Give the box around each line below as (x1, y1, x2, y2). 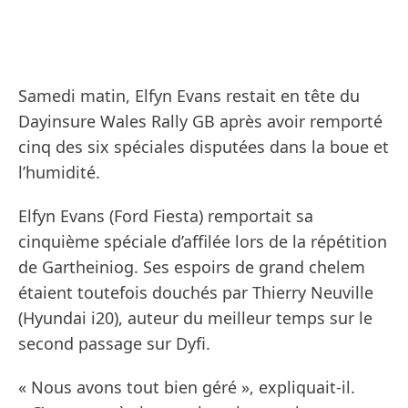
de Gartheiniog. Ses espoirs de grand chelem (18, 256, 365, 279)
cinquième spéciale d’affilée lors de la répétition (18, 230, 387, 253)
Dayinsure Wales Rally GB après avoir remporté (18, 110, 382, 133)
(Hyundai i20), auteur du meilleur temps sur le (18, 307, 372, 330)
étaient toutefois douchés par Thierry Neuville (18, 281, 373, 304)
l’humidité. (18, 161, 100, 184)
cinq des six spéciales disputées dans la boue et (18, 136, 389, 158)
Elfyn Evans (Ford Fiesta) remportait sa (18, 205, 313, 228)
